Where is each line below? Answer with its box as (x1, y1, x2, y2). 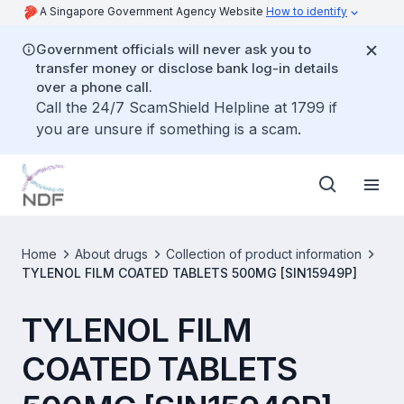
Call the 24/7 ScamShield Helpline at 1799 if (36, 98, 337, 116)
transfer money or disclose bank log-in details (36, 60, 338, 77)
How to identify (266, 5, 347, 18)
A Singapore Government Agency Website (40, 5, 266, 18)
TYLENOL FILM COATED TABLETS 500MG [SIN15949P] (22, 265, 357, 280)
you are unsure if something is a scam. (36, 120, 301, 138)
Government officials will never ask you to (36, 41, 311, 58)
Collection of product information (166, 246, 362, 262)
